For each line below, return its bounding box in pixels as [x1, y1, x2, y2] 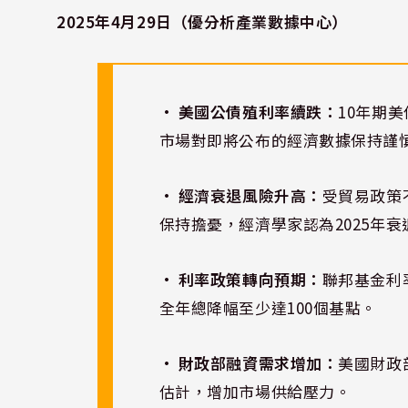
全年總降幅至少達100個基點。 [158, 295, 377, 319]
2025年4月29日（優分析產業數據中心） [56, 10, 348, 34]
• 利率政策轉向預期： [158, 267, 322, 291]
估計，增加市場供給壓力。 [158, 379, 352, 403]
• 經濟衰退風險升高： [158, 183, 322, 207]
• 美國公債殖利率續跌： [158, 99, 339, 123]
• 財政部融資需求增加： [158, 351, 339, 374]
